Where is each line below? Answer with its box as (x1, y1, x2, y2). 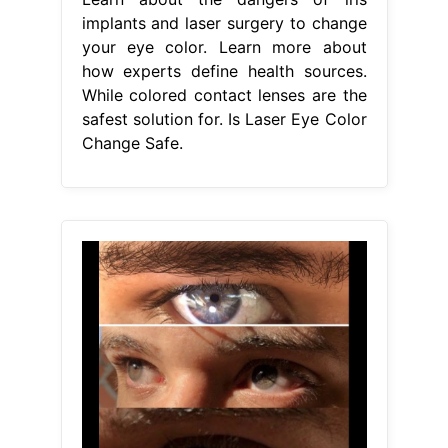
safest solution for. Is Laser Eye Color (81, 109, 367, 130)
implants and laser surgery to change (81, 13, 367, 34)
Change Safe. (81, 133, 183, 154)
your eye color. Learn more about (81, 37, 367, 58)
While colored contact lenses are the (81, 85, 367, 106)
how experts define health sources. (81, 61, 367, 82)
